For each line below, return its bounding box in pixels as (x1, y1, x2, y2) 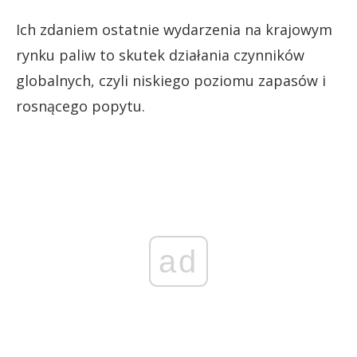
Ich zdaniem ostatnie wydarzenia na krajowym (16, 19, 332, 39)
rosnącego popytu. (16, 96, 145, 116)
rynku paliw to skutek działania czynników (16, 45, 304, 65)
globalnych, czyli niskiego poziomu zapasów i (16, 70, 326, 90)
